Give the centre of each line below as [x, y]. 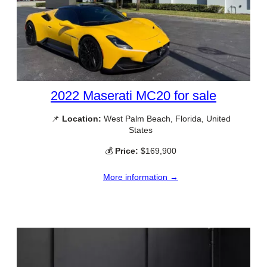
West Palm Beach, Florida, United [166, 118]
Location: [81, 118]
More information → [141, 177]
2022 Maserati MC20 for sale [133, 95]
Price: [127, 151]
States [141, 130]
